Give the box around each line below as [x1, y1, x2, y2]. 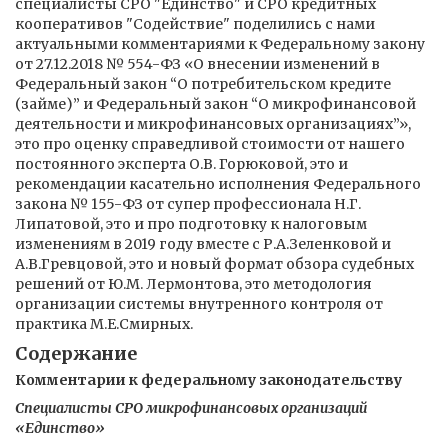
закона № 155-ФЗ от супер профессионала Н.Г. [15, 195, 361, 213]
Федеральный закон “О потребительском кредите [15, 75, 391, 93]
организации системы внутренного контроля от [15, 295, 383, 313]
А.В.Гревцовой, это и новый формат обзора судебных [15, 255, 414, 273]
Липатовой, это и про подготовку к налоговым [15, 215, 367, 233]
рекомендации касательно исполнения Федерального [15, 175, 421, 193]
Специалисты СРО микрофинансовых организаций [15, 399, 367, 417]
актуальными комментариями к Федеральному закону [15, 35, 425, 53]
